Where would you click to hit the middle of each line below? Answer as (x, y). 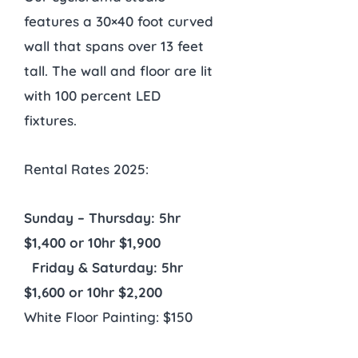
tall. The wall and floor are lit (118, 71)
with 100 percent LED (92, 96)
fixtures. (50, 121)
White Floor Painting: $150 (108, 316)
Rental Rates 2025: (86, 169)
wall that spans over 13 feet (114, 46)
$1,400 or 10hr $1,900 (92, 242)
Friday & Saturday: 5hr (107, 267)
